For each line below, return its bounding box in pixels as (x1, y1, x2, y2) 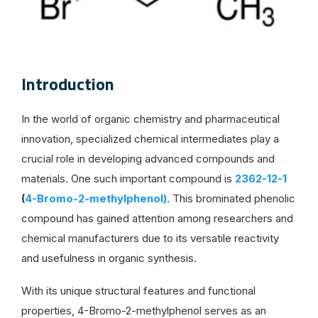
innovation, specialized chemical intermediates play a (21, 131, 279, 146)
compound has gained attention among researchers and (21, 211, 293, 225)
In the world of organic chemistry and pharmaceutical (21, 111, 280, 126)
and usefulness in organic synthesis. (21, 251, 197, 265)
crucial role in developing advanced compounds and (21, 151, 275, 165)
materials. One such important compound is (21, 171, 235, 185)
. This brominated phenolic (167, 191, 295, 205)
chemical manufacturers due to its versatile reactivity (21, 231, 279, 245)
